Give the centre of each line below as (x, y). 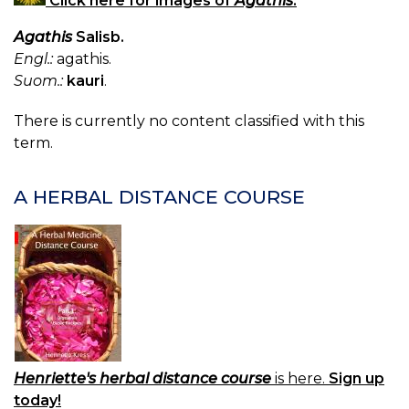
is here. (300, 379)
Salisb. (100, 37)
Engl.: (33, 58)
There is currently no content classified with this (189, 121)
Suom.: (38, 80)
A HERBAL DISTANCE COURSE (159, 196)
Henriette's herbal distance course (142, 379)
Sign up (357, 379)
